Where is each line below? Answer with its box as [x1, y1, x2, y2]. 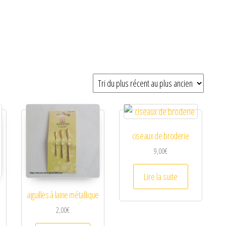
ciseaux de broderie [132, 130, 189, 142]
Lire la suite [143, 170, 178, 183]
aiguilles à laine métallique [26, 189, 99, 201]
